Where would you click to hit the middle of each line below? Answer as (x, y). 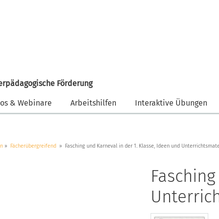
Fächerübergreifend (33, 146)
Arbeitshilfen (93, 103)
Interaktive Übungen (171, 103)
